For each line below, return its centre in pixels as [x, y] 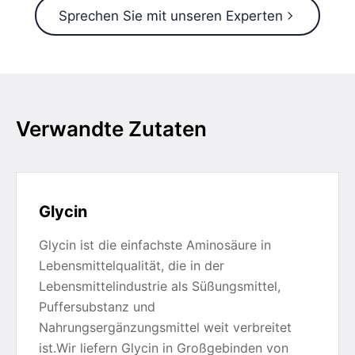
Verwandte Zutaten [111, 129]
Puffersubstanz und [97, 307]
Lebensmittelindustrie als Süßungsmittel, [160, 286]
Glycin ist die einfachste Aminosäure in [155, 245]
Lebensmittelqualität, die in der [132, 265]
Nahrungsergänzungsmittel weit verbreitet [165, 327]
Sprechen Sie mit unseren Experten [170, 15]
